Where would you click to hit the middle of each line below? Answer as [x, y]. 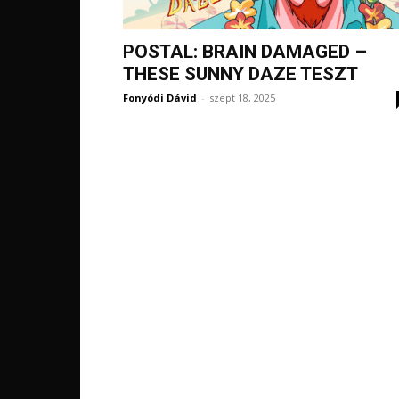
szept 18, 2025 [242, 98]
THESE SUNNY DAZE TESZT [240, 74]
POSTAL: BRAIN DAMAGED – [245, 52]
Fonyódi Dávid [160, 98]
